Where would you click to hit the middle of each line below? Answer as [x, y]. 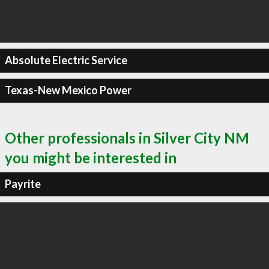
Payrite [23, 184]
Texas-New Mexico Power [68, 90]
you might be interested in [91, 157]
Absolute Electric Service [66, 60]
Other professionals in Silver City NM [127, 138]
